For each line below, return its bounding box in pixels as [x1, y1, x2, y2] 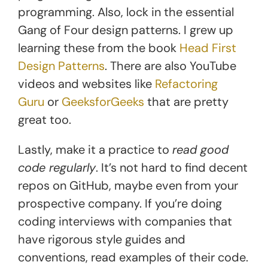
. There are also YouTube [105, 57, 236, 74]
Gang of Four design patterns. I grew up [18, 22, 233, 38]
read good [172, 141, 229, 157]
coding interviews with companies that [18, 213, 232, 229]
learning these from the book [18, 39, 179, 56]
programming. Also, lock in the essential [18, 4, 234, 20]
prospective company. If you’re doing [18, 195, 222, 211]
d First [201, 39, 236, 56]
